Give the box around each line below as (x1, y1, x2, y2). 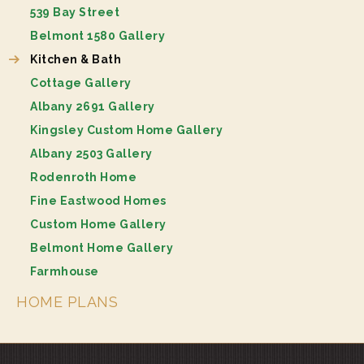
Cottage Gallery (30, 76, 132, 89)
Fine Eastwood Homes (30, 193, 167, 207)
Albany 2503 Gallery (30, 146, 153, 160)
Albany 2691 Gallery (30, 99, 155, 113)
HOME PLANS (16, 292, 118, 310)
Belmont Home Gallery (30, 240, 173, 254)
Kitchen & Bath (30, 52, 121, 66)
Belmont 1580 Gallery (30, 28, 165, 42)
